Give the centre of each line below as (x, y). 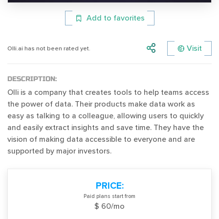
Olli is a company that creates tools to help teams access (108, 93)
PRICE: (109, 186)
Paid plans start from (109, 197)
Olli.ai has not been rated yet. (49, 48)
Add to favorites (115, 18)
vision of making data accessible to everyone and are (101, 140)
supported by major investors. (59, 151)
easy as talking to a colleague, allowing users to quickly (106, 116)
